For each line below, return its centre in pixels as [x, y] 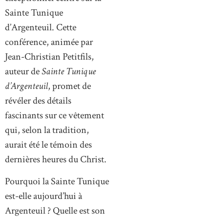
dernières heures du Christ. [56, 160]
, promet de [69, 86]
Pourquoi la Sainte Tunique [57, 181]
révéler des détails [38, 101]
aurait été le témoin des [48, 145]
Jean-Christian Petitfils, [49, 57]
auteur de [23, 72]
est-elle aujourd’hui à [44, 196]
